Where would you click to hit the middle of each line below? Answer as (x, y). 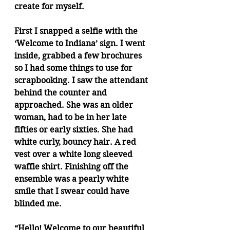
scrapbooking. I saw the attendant (82, 80)
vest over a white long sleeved (74, 154)
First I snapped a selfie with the (77, 31)
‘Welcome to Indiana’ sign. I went (81, 43)
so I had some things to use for (74, 68)
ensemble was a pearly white (73, 179)
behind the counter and (62, 93)
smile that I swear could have (73, 191)
